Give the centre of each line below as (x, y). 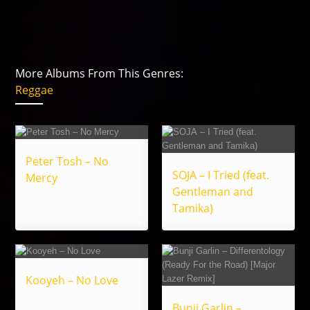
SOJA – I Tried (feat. (221, 175)
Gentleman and (213, 192)
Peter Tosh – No (67, 162)
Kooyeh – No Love (72, 281)
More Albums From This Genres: (100, 74)
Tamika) (193, 209)
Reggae (35, 90)
